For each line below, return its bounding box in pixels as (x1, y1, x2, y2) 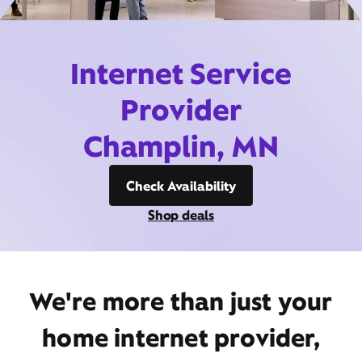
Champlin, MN (83, 127, 279, 166)
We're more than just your (29, 285, 333, 318)
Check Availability (126, 177, 236, 195)
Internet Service (70, 54, 292, 93)
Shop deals (148, 206, 214, 224)
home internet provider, (42, 322, 320, 354)
